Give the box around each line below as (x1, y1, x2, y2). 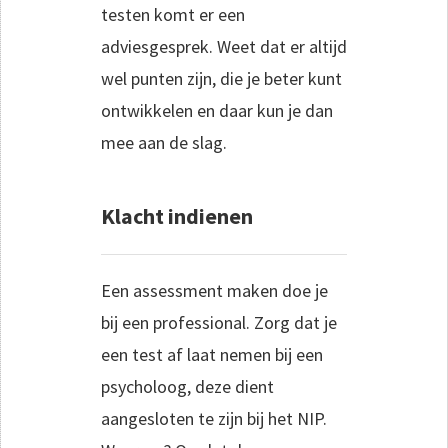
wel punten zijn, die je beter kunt (101, 66, 342, 90)
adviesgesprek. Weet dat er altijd (101, 34, 347, 58)
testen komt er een (101, 2, 245, 26)
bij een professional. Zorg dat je (101, 310, 337, 334)
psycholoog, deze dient (101, 374, 274, 398)
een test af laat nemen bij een (101, 342, 323, 366)
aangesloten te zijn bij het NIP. (101, 406, 327, 430)
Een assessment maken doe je (101, 278, 328, 302)
